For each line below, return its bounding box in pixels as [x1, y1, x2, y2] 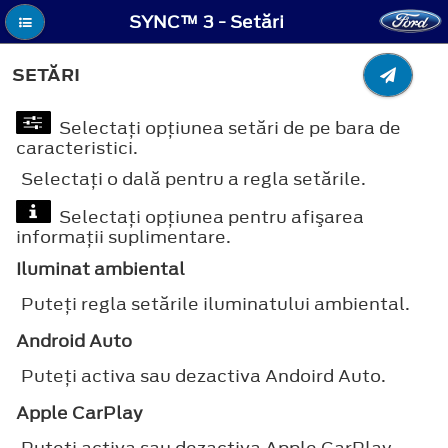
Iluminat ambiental [16, 256, 185, 281]
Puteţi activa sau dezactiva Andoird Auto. [21, 363, 386, 388]
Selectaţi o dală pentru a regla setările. [21, 166, 366, 191]
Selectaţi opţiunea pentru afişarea [51, 204, 364, 229]
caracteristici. [16, 135, 138, 160]
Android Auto [16, 328, 132, 353]
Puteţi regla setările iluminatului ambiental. [21, 291, 410, 316]
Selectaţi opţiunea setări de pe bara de [51, 115, 401, 140]
